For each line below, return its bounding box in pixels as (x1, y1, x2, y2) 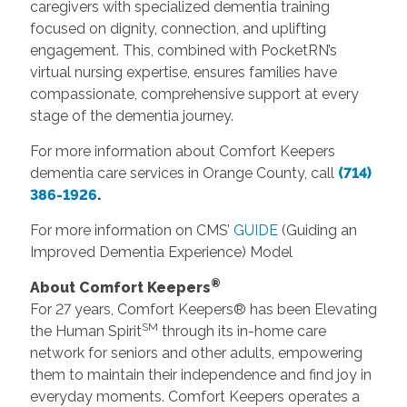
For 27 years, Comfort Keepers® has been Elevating (29, 300, 377, 318)
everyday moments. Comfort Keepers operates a (29, 387, 360, 405)
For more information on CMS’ (29, 221, 233, 239)
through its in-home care (157, 322, 326, 340)
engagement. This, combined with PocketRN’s (29, 41, 337, 59)
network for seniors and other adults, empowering (29, 343, 362, 362)
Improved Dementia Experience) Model (29, 243, 293, 261)
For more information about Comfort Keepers (29, 142, 335, 160)
